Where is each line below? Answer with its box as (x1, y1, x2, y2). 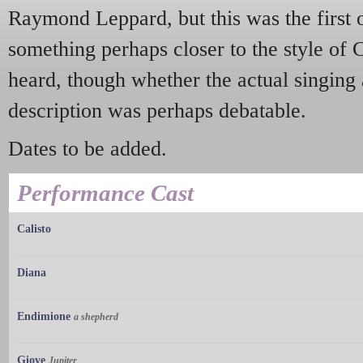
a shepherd (74, 311, 118, 323)
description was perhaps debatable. (8, 98, 306, 122)
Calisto (17, 223, 51, 236)
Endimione (17, 310, 70, 323)
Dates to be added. (8, 137, 167, 161)
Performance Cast (17, 180, 194, 207)
